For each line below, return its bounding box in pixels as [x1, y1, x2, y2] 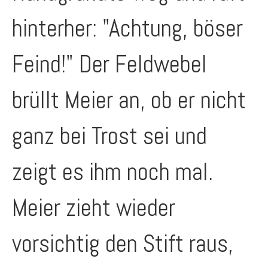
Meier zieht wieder [12, 193, 175, 223]
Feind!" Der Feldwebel [12, 49, 207, 80]
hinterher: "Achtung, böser [12, 13, 243, 44]
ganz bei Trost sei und [12, 121, 207, 151]
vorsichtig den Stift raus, [12, 229, 233, 259]
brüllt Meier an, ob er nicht [12, 85, 246, 115]
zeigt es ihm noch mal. [12, 157, 213, 187]
